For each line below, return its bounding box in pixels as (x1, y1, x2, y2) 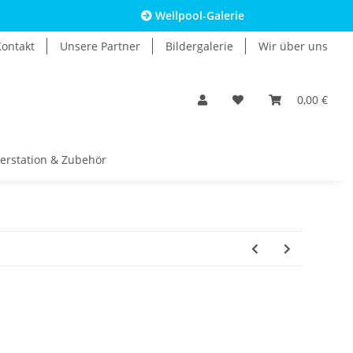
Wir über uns (258, 39, 328, 54)
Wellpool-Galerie (152, 8, 245, 23)
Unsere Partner (60, 39, 140, 54)
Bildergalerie (165, 39, 233, 54)
